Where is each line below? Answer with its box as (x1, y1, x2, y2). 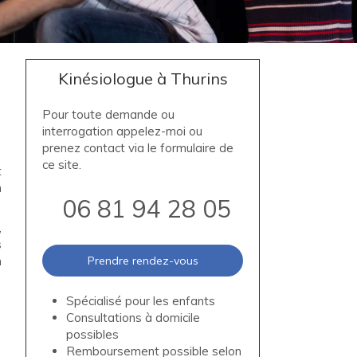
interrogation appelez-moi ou (42, 124, 203, 139)
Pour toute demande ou (42, 107, 175, 122)
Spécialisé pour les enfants (66, 293, 216, 308)
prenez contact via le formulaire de (42, 140, 234, 155)
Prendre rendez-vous (87, 253, 198, 268)
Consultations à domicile (66, 310, 201, 325)
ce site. (42, 157, 82, 172)
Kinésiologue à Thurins (57, 69, 228, 88)
